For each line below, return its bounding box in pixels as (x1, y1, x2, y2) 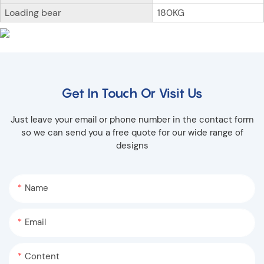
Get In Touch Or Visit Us (61, 85, 203, 101)
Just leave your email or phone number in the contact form (11, 114, 253, 126)
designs (115, 140, 148, 152)
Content (25, 250, 60, 262)
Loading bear (4, 6, 61, 19)
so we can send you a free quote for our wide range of (21, 127, 243, 139)
